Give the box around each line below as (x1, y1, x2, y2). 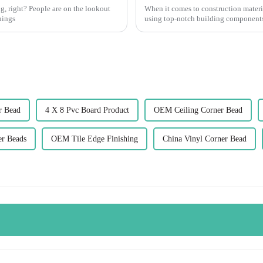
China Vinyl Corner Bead (163, 134, 247, 143)
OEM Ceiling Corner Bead (154, 105, 242, 114)
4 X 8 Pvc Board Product (45, 105, 129, 114)
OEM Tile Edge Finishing (51, 134, 138, 143)
